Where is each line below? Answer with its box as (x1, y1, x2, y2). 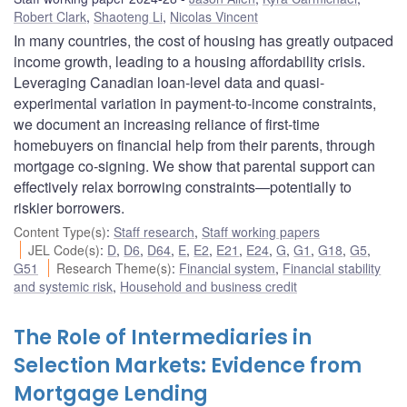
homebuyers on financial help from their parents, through (14, 134, 375, 155)
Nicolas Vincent (170, 6, 258, 25)
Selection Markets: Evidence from (14, 351, 362, 380)
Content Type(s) (14, 222, 106, 241)
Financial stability (283, 258, 382, 277)
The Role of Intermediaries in (14, 323, 312, 352)
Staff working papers (202, 222, 320, 241)
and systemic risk (14, 276, 113, 295)
